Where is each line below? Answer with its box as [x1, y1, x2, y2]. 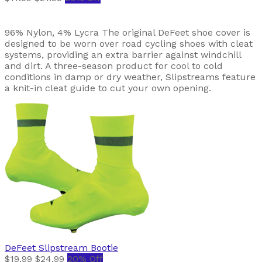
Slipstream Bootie [39, 242, 118, 253]
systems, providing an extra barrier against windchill [5, 49, 241, 60]
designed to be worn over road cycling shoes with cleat [5, 37, 253, 49]
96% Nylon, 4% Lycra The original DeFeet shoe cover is [5, 26, 250, 38]
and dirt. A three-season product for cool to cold [5, 60, 223, 71]
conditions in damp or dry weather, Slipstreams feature [5, 71, 256, 82]
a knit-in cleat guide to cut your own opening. [5, 82, 211, 94]
